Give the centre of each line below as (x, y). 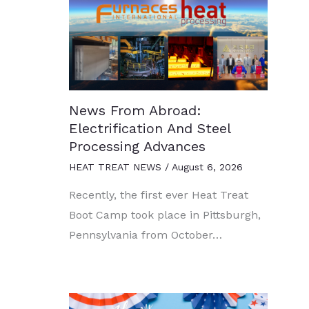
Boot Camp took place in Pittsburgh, (165, 215)
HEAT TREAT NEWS (115, 167)
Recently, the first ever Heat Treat (159, 195)
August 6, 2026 (207, 167)
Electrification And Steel (150, 128)
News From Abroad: (135, 110)
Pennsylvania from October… (146, 235)
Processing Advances (137, 146)
